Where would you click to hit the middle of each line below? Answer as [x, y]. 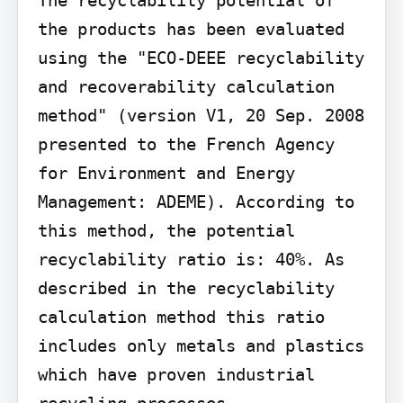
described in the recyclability [186, 287]
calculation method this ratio [181, 316]
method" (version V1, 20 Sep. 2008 [201, 115]
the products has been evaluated [191, 28]
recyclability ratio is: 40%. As [191, 259]
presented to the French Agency [186, 143]
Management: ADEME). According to [196, 201]
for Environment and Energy [166, 172]
